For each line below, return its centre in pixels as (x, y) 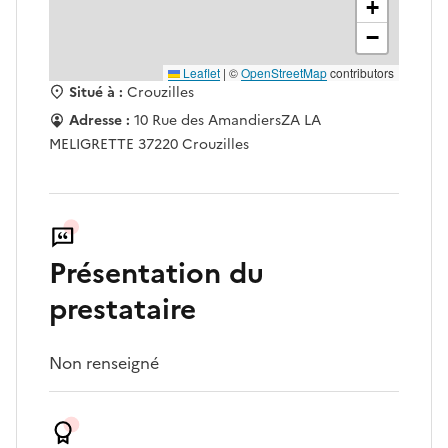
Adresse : (99, 121)
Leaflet (200, 73)
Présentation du (156, 273)
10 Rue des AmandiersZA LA (227, 121)
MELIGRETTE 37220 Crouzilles (149, 145)
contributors (360, 73)
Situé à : (96, 93)
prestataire (122, 309)
